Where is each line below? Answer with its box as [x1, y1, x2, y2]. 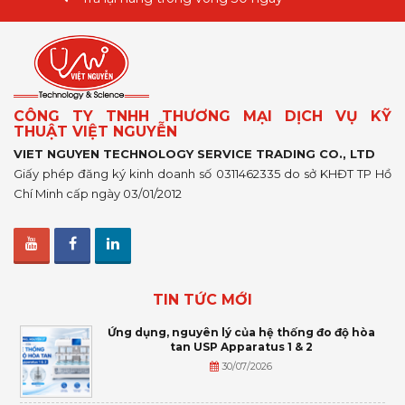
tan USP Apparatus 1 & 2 [169, 339, 313, 353]
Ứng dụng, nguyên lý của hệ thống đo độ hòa [107, 325, 375, 339]
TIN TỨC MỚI [153, 290, 252, 308]
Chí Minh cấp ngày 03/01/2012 [14, 185, 182, 201]
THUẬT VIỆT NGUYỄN [14, 122, 177, 140]
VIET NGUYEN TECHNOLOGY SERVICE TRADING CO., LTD [14, 146, 375, 161]
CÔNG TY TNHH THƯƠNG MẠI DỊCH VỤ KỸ [14, 107, 391, 125]
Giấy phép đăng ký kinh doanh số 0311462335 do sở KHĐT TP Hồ [14, 165, 391, 181]
